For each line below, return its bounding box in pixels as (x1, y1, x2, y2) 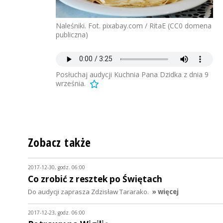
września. (56, 78, 86, 88)
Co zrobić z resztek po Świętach (28, 173, 162, 185)
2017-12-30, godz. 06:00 (28, 163, 85, 171)
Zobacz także (28, 134, 91, 150)
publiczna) (56, 29, 88, 39)
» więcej (152, 187, 179, 196)
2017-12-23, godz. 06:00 (28, 209, 85, 217)
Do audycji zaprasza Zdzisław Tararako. (28, 187, 149, 196)
